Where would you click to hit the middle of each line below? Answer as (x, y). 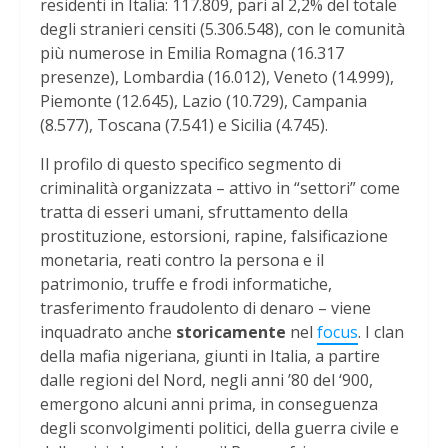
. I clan (381, 331)
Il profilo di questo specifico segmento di (190, 163)
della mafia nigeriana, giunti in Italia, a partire (210, 355)
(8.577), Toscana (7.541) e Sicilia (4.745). (192, 124)
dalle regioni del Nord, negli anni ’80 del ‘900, (206, 379)
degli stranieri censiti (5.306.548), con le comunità (222, 28)
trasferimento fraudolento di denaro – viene (205, 307)
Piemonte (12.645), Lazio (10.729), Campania (203, 100)
